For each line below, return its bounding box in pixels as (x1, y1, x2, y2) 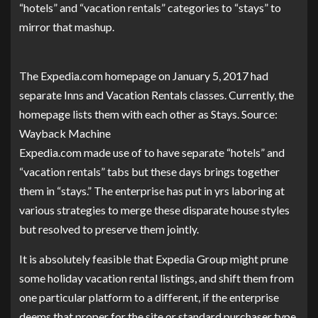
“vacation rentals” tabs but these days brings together (19, 165, 280, 178)
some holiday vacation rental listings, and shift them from (19, 271, 294, 285)
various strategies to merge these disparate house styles (19, 203, 290, 216)
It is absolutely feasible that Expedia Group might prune (19, 252, 288, 265)
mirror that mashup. (19, 20, 114, 33)
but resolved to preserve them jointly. (19, 222, 199, 236)
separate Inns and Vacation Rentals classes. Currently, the (19, 88, 294, 102)
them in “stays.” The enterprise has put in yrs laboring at (19, 184, 285, 197)
